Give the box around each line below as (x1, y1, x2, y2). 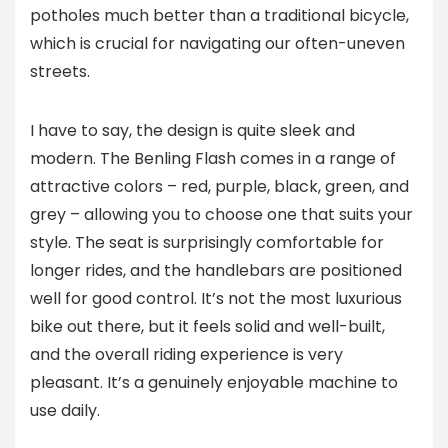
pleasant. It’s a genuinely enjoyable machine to (30, 371, 398, 394)
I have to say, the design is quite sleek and (30, 119, 355, 142)
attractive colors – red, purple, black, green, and (30, 175, 409, 198)
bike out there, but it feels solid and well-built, (30, 315, 385, 338)
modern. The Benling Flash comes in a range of (30, 147, 396, 170)
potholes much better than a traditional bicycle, (30, 4, 409, 27)
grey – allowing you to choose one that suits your (30, 203, 413, 226)
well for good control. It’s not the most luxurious (30, 287, 402, 310)
